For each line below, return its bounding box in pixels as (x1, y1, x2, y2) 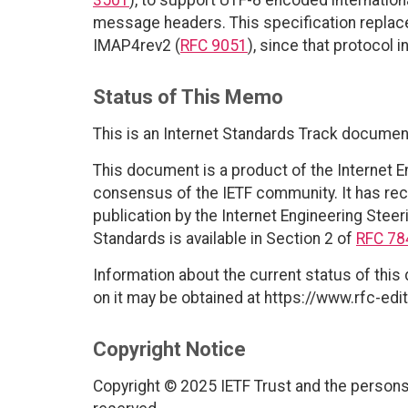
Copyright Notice (93, 337, 246, 361)
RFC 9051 (180, 36, 248, 55)
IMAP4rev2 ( (93, 36, 180, 55)
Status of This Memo (93, 85, 283, 108)
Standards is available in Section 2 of (93, 229, 356, 248)
